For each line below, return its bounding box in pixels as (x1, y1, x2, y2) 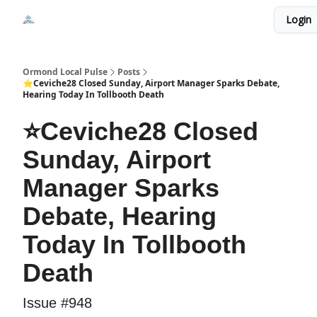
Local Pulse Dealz (57, 15, 126, 27)
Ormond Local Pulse (23, 66, 108, 78)
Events (137, 11, 163, 23)
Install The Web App (188, 15, 268, 27)
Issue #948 (23, 295, 92, 311)
